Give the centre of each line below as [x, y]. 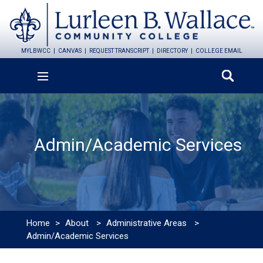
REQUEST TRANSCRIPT [119, 50]
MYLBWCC [36, 50]
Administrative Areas [147, 223]
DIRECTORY [172, 50]
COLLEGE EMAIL [219, 50]
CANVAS [70, 50]
